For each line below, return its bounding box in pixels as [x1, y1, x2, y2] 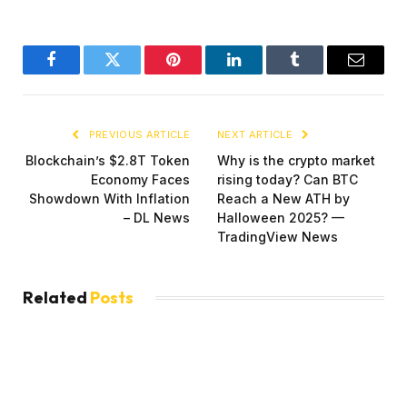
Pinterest [172, 65, 229, 82]
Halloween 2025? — [217, 210, 344, 226]
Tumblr [293, 65, 342, 82]
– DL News [124, 210, 190, 226]
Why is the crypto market [217, 153, 375, 169]
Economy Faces [91, 172, 190, 188]
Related [23, 287, 90, 309]
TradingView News [217, 229, 338, 245]
